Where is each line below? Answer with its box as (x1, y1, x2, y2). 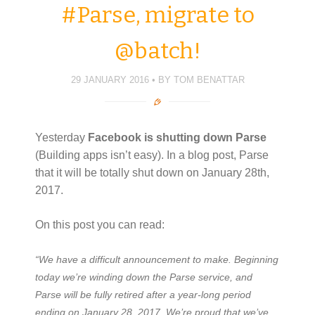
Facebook (88, 131, 141, 143)
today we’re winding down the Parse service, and (35, 271, 252, 283)
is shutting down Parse (144, 131, 266, 143)
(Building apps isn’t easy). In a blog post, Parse (35, 148, 269, 161)
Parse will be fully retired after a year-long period (35, 288, 251, 300)
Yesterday (35, 131, 88, 143)
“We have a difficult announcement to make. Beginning (35, 253, 278, 265)
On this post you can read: (35, 218, 165, 231)
